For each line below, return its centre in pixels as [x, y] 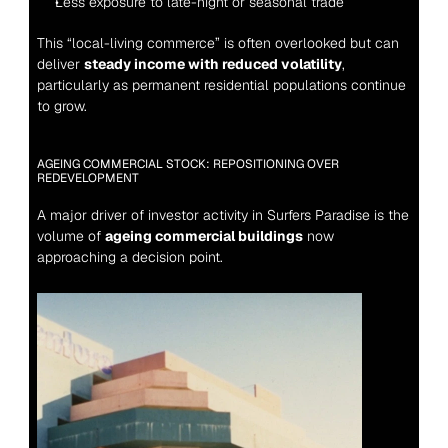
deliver [60, 63]
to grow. [61, 105]
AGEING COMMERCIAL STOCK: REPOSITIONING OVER [187, 163]
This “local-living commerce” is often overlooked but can [217, 42]
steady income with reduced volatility [212, 63]
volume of [70, 235]
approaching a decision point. [129, 256]
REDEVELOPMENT [87, 177]
